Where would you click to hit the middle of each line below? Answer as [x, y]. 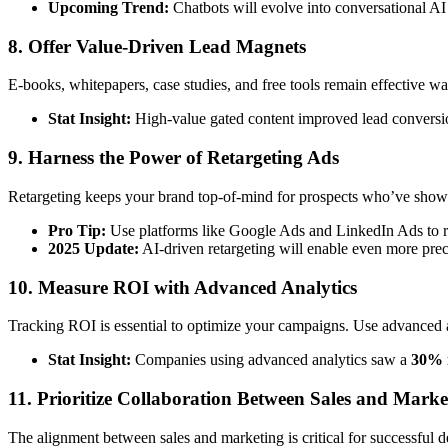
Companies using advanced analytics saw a [271, 360]
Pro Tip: [77, 230]
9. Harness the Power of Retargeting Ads [173, 158]
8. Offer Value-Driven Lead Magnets [157, 46]
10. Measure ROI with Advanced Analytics [182, 287]
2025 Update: [93, 248]
